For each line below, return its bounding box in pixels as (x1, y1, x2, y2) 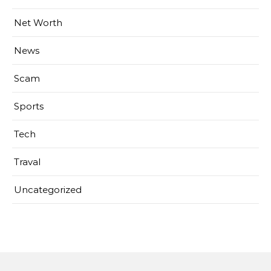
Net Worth (14, 17, 62, 29)
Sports (14, 100, 44, 113)
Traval (14, 156, 41, 168)
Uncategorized (14, 184, 82, 196)
